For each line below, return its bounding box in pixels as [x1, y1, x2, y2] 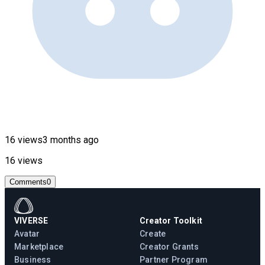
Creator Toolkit [140, 215, 202, 225]
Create [140, 228, 166, 238]
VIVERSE [14, 215, 49, 225]
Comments [9, 177, 47, 186]
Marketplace [14, 241, 64, 251]
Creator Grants [140, 241, 199, 251]
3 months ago [43, 134, 99, 146]
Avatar [14, 228, 40, 238]
